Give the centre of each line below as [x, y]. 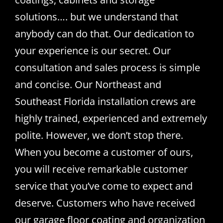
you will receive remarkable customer [101, 169]
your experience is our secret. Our [93, 50]
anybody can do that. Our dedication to [104, 33]
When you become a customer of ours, [104, 152]
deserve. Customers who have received [105, 203]
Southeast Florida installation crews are [105, 101]
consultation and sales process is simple [107, 67]
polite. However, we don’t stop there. [99, 135]
